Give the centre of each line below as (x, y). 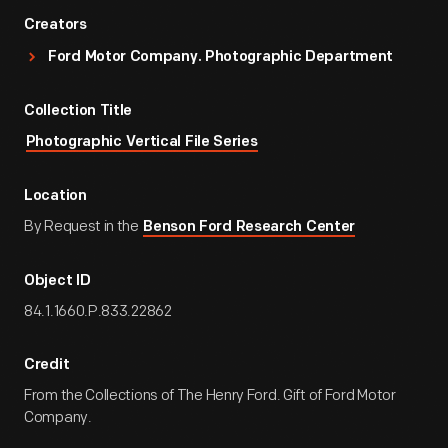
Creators (55, 25)
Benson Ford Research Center (249, 227)
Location (55, 196)
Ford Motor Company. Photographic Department (221, 57)
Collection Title (78, 111)
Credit (47, 365)
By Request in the (83, 226)
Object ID (57, 281)
